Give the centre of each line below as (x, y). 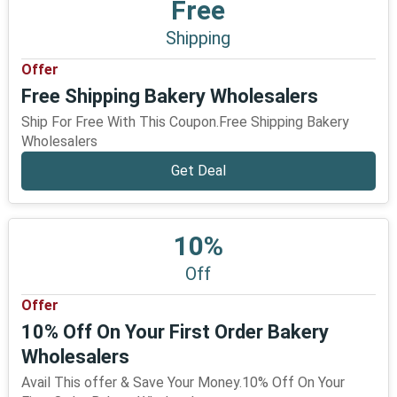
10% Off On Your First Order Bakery (175, 332)
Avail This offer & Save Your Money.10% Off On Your (183, 382)
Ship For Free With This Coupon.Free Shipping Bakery (185, 122)
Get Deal (198, 171)
